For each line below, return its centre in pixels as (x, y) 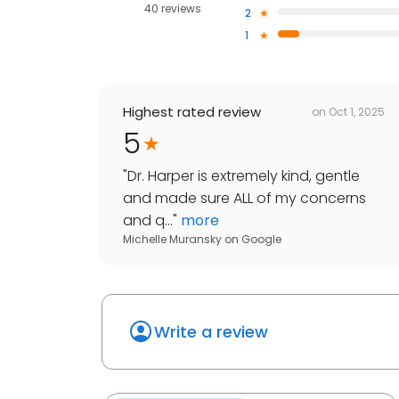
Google (261, 240)
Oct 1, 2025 (357, 111)
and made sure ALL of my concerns (244, 199)
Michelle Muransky (172, 240)
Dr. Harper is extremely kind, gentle (244, 176)
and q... (148, 221)
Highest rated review (192, 112)
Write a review (211, 332)
